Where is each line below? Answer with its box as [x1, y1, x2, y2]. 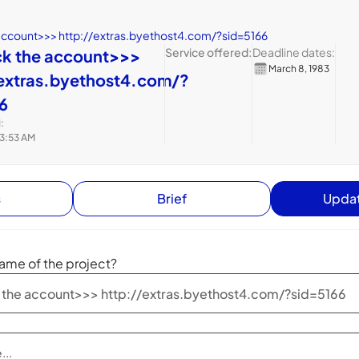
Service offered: [164, 45, 252, 59]
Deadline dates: [252, 45, 335, 59]
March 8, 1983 [268, 63, 329, 75]
